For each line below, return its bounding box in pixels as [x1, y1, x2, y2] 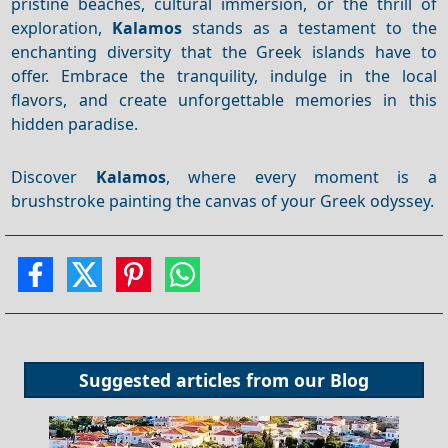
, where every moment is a [165, 165, 437, 188]
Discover [11, 165, 96, 188]
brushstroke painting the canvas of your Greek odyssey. [11, 189, 435, 212]
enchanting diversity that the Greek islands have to [11, 40, 437, 63]
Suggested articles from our [79, 367, 330, 392]
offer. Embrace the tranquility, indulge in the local [11, 64, 437, 87]
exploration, [11, 16, 113, 39]
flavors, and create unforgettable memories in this [11, 88, 437, 111]
